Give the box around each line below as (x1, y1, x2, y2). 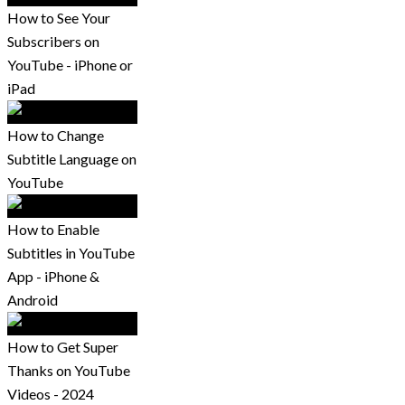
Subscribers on (7, 33, 99, 51)
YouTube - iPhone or (7, 56, 133, 74)
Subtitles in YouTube (7, 244, 135, 262)
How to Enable (7, 221, 99, 239)
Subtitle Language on (7, 150, 137, 168)
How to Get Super (7, 338, 118, 356)
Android (7, 291, 58, 309)
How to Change (7, 127, 104, 145)
